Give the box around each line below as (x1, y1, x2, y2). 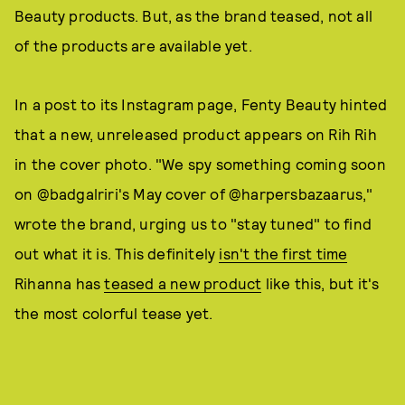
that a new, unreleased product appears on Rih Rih (14, 125, 377, 143)
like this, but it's (261, 274, 380, 292)
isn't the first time (219, 244, 348, 262)
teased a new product (104, 274, 262, 292)
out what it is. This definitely (14, 244, 220, 262)
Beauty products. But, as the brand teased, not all (14, 6, 373, 24)
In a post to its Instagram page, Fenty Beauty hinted (14, 95, 388, 113)
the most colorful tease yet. (14, 304, 213, 322)
